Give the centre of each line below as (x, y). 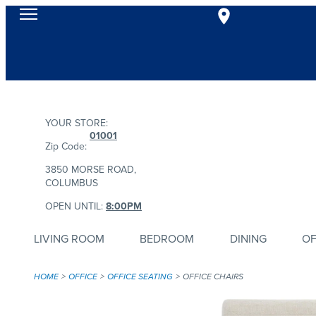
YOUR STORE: (77, 123)
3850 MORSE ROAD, (91, 169)
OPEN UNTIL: (75, 206)
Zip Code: (66, 146)
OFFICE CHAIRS (213, 276)
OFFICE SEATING (140, 276)
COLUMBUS (72, 183)
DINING (248, 238)
